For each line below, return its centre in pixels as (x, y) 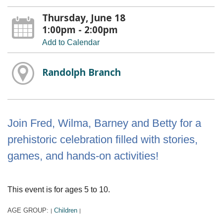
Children (66, 210)
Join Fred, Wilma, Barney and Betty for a (104, 123)
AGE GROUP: (29, 210)
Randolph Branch (81, 72)
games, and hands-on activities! (83, 156)
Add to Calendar (71, 43)
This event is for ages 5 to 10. (59, 189)
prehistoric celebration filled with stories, (103, 139)
